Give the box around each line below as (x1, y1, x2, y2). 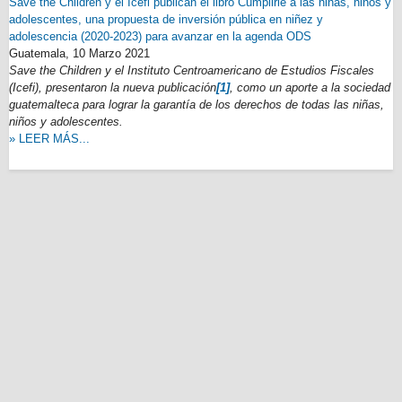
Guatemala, (9, 47, 73, 60)
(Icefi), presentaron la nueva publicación (9, 81, 216, 94)
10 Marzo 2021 (73, 47, 150, 60)
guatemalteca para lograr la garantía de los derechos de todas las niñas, (9, 98, 384, 111)
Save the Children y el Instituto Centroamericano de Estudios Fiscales (9, 64, 374, 77)
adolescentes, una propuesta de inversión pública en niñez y (9, 13, 323, 26)
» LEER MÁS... (9, 132, 90, 145)
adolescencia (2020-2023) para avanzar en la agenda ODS (9, 30, 311, 43)
